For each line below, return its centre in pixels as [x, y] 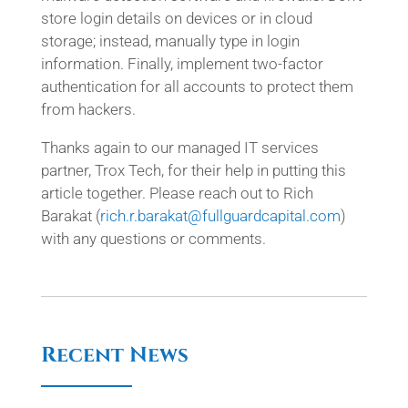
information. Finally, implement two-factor [182, 64]
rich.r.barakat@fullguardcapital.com [220, 216]
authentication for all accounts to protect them [197, 87]
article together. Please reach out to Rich [177, 193]
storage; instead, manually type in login [170, 41]
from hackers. [88, 109]
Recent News [114, 356]
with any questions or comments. [153, 239]
